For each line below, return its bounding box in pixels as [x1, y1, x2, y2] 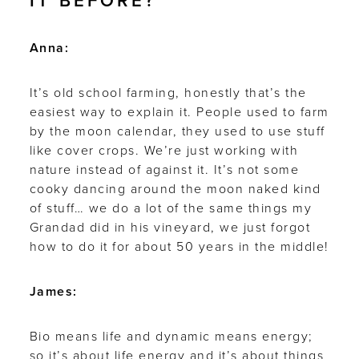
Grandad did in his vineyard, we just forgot [29, 220, 311, 236]
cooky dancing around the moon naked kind [29, 181, 321, 198]
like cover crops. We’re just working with [29, 143, 299, 159]
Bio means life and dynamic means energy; [29, 329, 313, 345]
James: [29, 284, 78, 301]
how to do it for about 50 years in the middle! [29, 239, 329, 256]
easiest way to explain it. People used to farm [29, 104, 329, 121]
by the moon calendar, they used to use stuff [29, 123, 325, 140]
